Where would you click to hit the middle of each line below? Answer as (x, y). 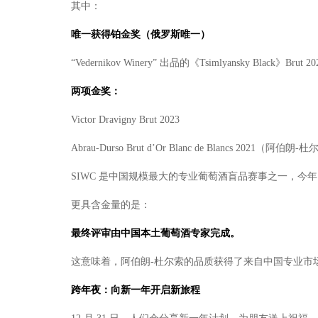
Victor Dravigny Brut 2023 (125, 120)
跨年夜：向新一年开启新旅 (131, 290)
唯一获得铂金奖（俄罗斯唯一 (136, 34)
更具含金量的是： (111, 205)
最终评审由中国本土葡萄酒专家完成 (150, 233)
